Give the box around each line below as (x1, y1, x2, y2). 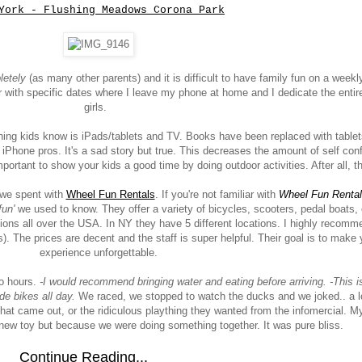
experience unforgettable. (40, 246, 158, 259)
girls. (84, 101, 113, 114)
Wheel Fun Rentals (65, 188, 155, 201)
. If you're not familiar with (154, 188, 279, 201)
